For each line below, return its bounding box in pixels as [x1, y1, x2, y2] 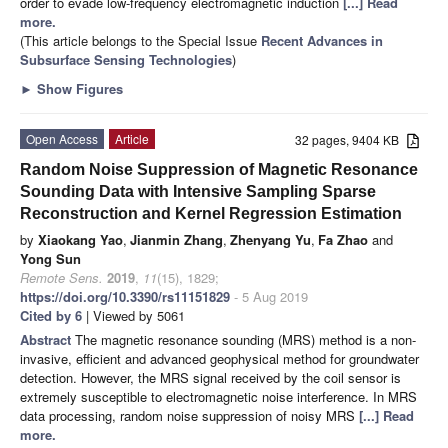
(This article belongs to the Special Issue [20, 31, 261, 51]
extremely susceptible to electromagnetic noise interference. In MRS [20, 387, 417, 407]
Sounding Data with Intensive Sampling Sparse [20, 183, 376, 201]
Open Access [26, 130, 98, 148]
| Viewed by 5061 [82, 306, 185, 326]
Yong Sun [20, 249, 81, 269]
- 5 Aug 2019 [230, 287, 308, 307]
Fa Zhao [318, 230, 368, 250]
